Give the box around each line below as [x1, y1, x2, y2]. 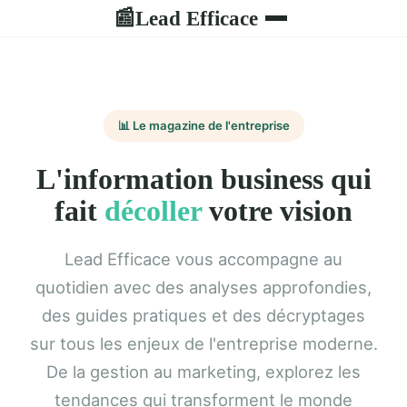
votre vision [202, 194, 352, 227]
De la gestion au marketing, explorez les [46, 361, 361, 382]
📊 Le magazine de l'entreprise [117, 118, 290, 134]
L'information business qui [35, 162, 372, 195]
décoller [104, 194, 202, 227]
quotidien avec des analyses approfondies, [35, 276, 372, 297]
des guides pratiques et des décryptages [42, 304, 365, 325]
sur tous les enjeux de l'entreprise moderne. [29, 333, 378, 353]
